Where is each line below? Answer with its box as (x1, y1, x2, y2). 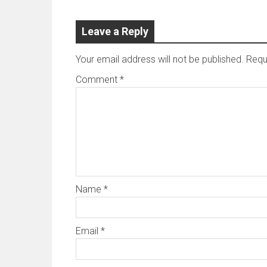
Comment (76, 73, 120, 85)
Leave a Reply (82, 24, 148, 38)
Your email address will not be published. (76, 53, 244, 65)
